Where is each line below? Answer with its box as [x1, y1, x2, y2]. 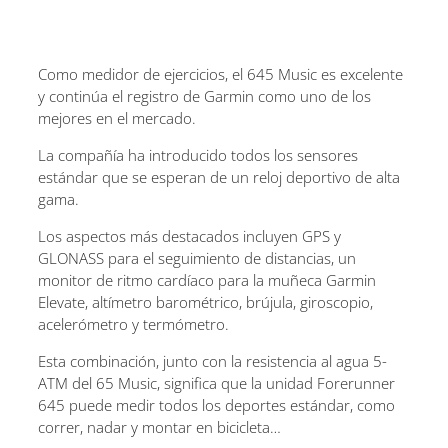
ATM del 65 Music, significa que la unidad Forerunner [38, 372, 395, 393]
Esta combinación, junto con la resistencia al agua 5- [38, 350, 387, 371]
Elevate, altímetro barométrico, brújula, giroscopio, [38, 291, 373, 312]
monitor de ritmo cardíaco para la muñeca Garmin [38, 269, 376, 290]
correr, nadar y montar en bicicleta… [38, 416, 281, 437]
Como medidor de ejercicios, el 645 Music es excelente [38, 63, 403, 84]
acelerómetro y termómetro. [38, 313, 229, 334]
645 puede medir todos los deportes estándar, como [38, 394, 395, 415]
